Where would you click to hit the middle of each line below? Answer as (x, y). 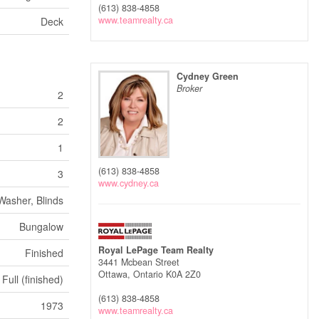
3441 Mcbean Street (139, 262)
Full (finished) (33, 279)
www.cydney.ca (129, 183)
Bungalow (41, 226)
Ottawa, (116, 274)
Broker (189, 88)
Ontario (148, 274)
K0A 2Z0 (183, 274)
